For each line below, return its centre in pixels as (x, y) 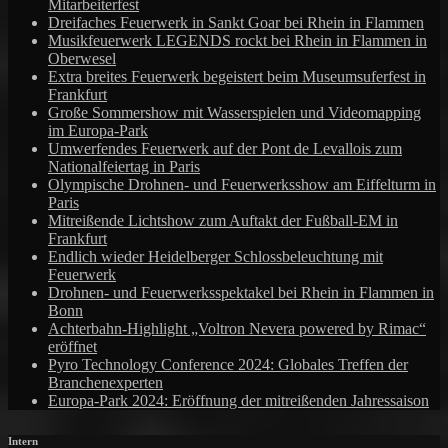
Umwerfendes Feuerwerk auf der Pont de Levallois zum (225, 148)
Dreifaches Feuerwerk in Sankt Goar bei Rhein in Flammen (236, 22)
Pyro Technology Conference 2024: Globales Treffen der (228, 364)
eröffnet (72, 346)
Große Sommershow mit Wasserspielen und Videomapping (234, 112)
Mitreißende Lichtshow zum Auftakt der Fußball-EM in (223, 220)
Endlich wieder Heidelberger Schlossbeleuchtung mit (215, 256)
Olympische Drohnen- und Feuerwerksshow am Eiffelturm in (242, 184)
